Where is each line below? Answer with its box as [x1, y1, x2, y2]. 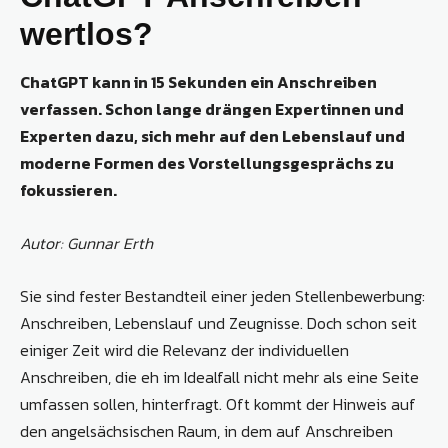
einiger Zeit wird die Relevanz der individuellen [20, 338, 349, 363]
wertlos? [20, 16, 153, 53]
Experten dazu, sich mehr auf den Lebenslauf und [20, 124, 405, 149]
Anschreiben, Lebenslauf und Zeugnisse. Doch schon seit [20, 311, 417, 336]
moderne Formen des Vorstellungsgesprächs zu [20, 151, 394, 176]
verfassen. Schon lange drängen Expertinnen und [20, 97, 404, 122]
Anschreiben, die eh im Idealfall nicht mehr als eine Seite [20, 365, 419, 390]
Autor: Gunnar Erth [20, 231, 153, 256]
